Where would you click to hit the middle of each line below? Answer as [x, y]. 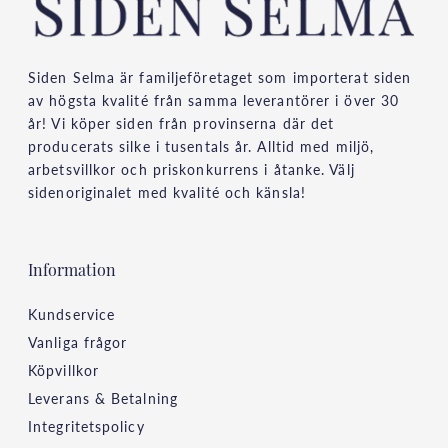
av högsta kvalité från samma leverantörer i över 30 [214, 100]
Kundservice [72, 314]
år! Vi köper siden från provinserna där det [181, 123]
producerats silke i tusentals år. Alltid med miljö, [201, 146]
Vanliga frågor [78, 342]
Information [72, 272]
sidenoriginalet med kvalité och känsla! [167, 192]
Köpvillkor [63, 370]
